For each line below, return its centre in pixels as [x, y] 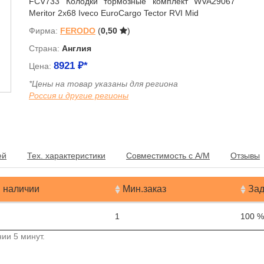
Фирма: [44, 31]
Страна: [45, 48]
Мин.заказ [144, 189]
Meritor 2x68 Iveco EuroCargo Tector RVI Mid [114, 13]
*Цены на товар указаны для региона [103, 84]
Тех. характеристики [66, 156]
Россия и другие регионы [79, 95]
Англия [77, 48]
